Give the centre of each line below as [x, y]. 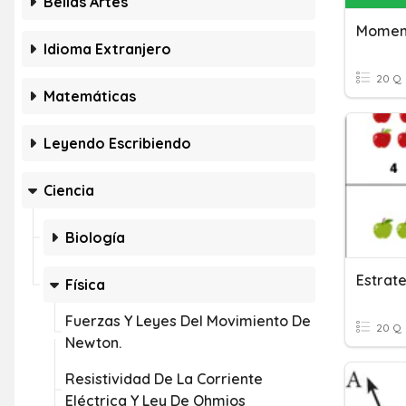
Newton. [93, 343]
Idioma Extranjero [107, 49]
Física [85, 285]
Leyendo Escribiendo [117, 143]
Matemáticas [90, 96]
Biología [95, 237]
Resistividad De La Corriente [164, 379]
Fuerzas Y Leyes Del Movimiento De [188, 321]
